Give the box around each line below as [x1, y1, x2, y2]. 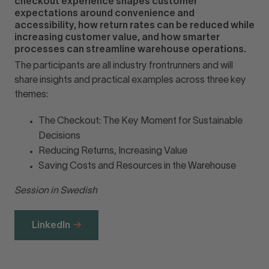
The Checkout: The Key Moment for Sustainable [38, 117, 243, 125]
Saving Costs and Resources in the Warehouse [38, 162, 236, 171]
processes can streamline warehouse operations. [14, 46, 246, 54]
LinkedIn [31, 222, 70, 230]
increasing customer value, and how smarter [14, 34, 220, 42]
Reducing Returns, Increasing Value [38, 147, 187, 156]
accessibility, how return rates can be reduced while [14, 22, 255, 30]
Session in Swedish [14, 187, 97, 195]
